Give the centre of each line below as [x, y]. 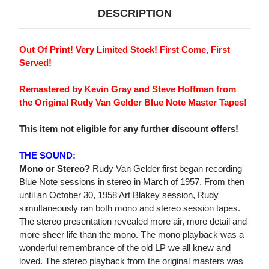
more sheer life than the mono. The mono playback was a [131, 235]
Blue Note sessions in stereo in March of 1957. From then [132, 182]
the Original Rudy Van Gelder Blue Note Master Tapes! [133, 103]
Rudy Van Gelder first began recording [166, 169]
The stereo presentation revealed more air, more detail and [133, 222]
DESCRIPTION [134, 14]
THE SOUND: [47, 156]
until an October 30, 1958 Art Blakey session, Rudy [119, 195]
